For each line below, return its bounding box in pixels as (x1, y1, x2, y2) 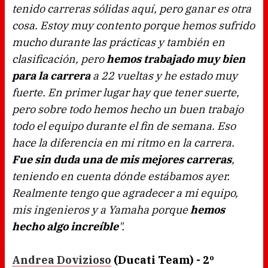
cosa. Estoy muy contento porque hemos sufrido (12, 19, 255, 33)
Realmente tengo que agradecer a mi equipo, (12, 186, 238, 200)
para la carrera (12, 69, 90, 83)
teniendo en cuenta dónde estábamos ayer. (12, 169, 230, 184)
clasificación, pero (12, 52, 106, 66)
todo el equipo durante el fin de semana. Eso (12, 119, 236, 133)
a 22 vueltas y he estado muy (90, 69, 237, 83)
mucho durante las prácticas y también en (12, 35, 225, 50)
